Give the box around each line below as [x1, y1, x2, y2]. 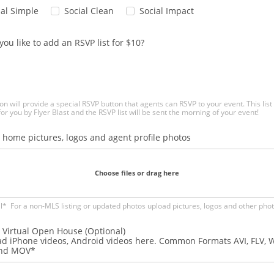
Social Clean [64, 5, 114, 17]
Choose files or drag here [95, 168, 179, 177]
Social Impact [139, 5, 194, 17]
